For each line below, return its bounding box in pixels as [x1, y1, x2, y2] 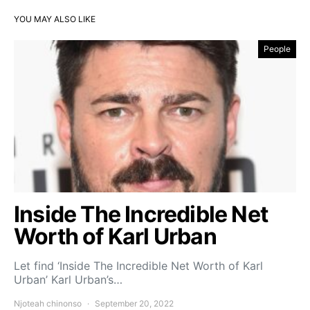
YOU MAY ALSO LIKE [14, 13, 95, 24]
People [264, 43, 291, 54]
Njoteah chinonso [14, 298, 82, 309]
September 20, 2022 [95, 298, 174, 309]
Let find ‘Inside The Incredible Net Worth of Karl [14, 258, 263, 273]
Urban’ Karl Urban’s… [14, 272, 122, 286]
